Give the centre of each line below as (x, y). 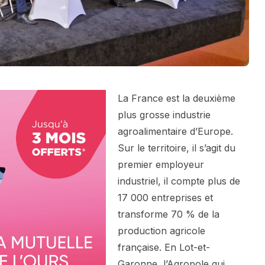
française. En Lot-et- (164, 248)
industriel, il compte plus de (179, 181)
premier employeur (161, 165)
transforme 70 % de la (169, 214)
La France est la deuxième (177, 98)
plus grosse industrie (164, 115)
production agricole (161, 231)
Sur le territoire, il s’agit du (177, 148)
